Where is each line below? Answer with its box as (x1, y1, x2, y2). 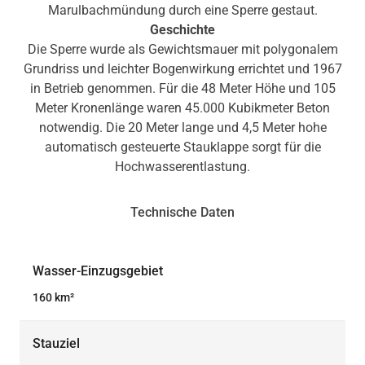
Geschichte (150, 22, 215, 37)
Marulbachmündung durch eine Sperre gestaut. (47, 2, 318, 18)
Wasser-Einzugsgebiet (33, 263, 163, 279)
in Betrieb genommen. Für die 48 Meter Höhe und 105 (29, 81, 336, 96)
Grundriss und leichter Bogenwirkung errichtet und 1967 (23, 61, 342, 77)
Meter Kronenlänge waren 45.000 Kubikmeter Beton (35, 100, 330, 116)
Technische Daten (130, 204, 235, 220)
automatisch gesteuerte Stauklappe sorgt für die (44, 139, 321, 155)
